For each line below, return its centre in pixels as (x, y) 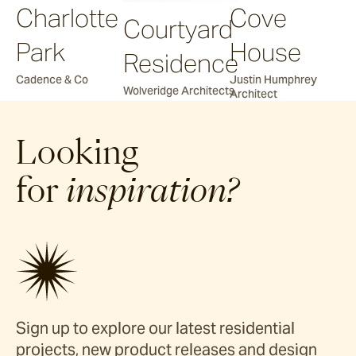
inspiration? (152, 190)
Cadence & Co (52, 80)
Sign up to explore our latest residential (155, 329)
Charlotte (67, 18)
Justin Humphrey (274, 80)
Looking (77, 152)
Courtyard (178, 29)
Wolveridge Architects (178, 90)
